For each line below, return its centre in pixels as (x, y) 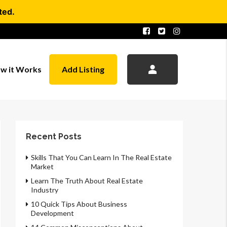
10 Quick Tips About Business (79, 204)
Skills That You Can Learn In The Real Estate (101, 157)
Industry (45, 190)
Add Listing (83, 69)
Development (52, 213)
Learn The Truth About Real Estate (87, 181)
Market (42, 166)
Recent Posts (54, 137)
